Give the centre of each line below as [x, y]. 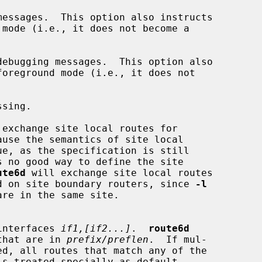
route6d [169, 228]
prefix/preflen [108, 239]
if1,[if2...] [96, 228]
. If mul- [178, 239]
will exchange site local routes [119, 173]
